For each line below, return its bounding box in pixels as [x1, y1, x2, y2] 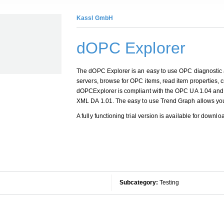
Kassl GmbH [76, 14, 113, 21]
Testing [158, 179, 179, 186]
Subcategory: [119, 179, 158, 186]
